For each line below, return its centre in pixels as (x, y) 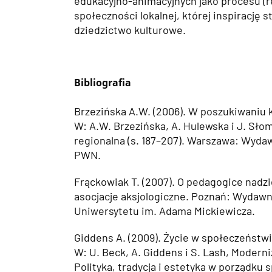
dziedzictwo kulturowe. (130, 29)
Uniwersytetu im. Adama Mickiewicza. (165, 211)
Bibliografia (103, 82)
